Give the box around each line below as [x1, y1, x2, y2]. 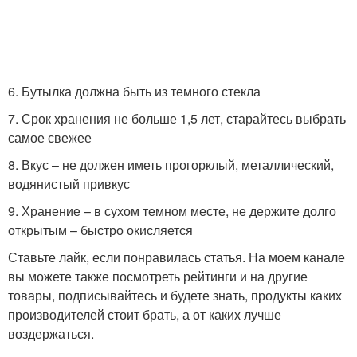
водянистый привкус [8, 175, 130, 194]
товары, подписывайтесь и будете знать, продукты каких [8, 286, 342, 305]
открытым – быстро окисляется [8, 221, 193, 240]
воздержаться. [8, 324, 94, 343]
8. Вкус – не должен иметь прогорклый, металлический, [8, 155, 334, 175]
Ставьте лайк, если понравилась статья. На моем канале [8, 248, 345, 267]
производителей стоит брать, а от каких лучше [8, 305, 281, 324]
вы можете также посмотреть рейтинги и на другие [8, 267, 308, 286]
